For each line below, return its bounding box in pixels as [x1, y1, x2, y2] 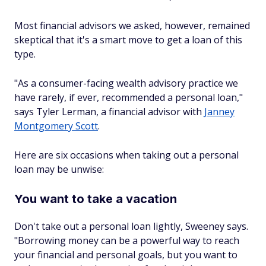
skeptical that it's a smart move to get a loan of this [14, 33, 242, 46]
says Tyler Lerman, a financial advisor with [14, 105, 204, 118]
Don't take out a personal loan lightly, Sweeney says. [14, 220, 248, 233]
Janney [204, 105, 235, 118]
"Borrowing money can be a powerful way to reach [14, 234, 239, 247]
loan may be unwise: [14, 163, 104, 176]
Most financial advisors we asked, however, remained [14, 19, 250, 32]
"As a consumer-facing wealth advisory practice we [14, 77, 238, 90]
